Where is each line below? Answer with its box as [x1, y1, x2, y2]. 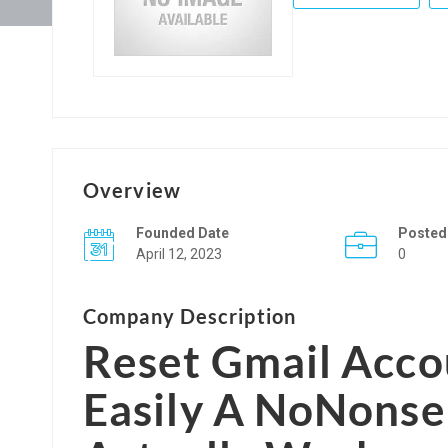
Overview [83, 177, 181, 202]
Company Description [83, 303, 296, 328]
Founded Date [136, 224, 229, 241]
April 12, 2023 [136, 245, 222, 262]
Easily [83, 382, 204, 435]
